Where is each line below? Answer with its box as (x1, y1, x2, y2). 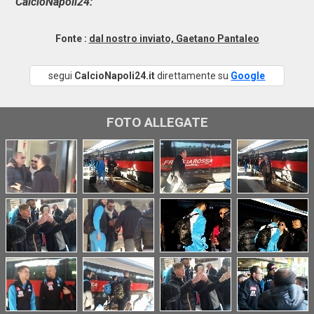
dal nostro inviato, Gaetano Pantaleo (88, 33, 259, 44)
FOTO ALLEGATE (106, 114, 208, 130)
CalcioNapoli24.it (74, 70, 156, 81)
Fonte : (55, 33, 89, 44)
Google (231, 70, 266, 81)
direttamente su (155, 70, 231, 81)
